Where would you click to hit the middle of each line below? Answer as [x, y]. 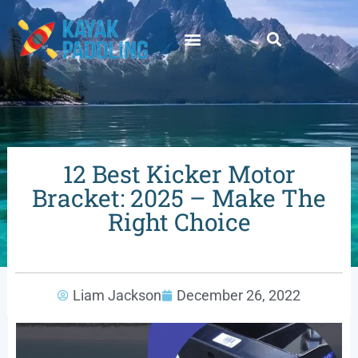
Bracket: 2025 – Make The [179, 197]
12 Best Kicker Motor [179, 173]
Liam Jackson [117, 295]
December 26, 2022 [239, 295]
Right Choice [179, 221]
